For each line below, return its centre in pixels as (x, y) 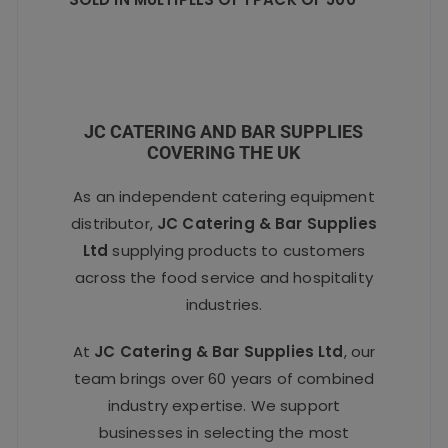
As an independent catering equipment (224, 197)
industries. (224, 305)
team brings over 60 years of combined (224, 379)
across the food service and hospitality (224, 278)
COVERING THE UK (224, 153)
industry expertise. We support (224, 406)
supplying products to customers (237, 251)
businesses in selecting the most (224, 433)
